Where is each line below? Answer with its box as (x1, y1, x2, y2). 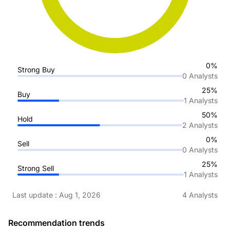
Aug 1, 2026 (59, 190, 101, 199)
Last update (12, 190, 53, 199)
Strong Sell (17, 163, 54, 172)
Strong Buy (17, 65, 55, 74)
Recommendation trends (8, 218, 105, 228)
